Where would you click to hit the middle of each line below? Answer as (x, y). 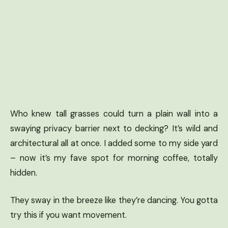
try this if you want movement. (68, 215)
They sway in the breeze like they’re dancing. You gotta (114, 200)
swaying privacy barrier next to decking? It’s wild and (114, 128)
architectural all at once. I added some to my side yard (114, 143)
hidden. (24, 173)
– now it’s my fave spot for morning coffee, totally (114, 158)
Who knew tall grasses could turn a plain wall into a (114, 113)
